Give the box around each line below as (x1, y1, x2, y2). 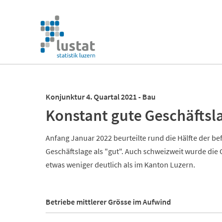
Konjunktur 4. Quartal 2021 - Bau (46, 92, 156, 102)
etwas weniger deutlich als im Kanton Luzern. (46, 160, 195, 169)
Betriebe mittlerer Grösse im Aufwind (46, 197, 171, 207)
